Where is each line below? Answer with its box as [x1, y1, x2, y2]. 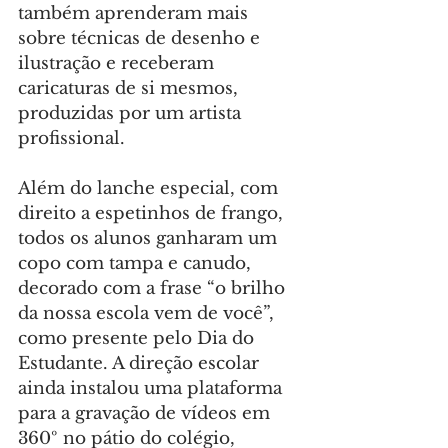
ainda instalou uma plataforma [18, 378, 287, 400]
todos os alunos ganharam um [18, 228, 282, 250]
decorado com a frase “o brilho [18, 278, 290, 300]
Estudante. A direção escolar [18, 353, 264, 375]
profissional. [18, 128, 125, 150]
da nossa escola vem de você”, [18, 303, 279, 325]
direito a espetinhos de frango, [18, 203, 288, 225]
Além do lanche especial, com [18, 178, 283, 200]
